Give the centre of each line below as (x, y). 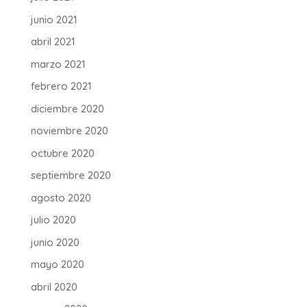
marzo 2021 (58, 64)
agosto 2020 (61, 197)
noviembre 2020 (69, 131)
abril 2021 (53, 42)
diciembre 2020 (67, 108)
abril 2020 (54, 286)
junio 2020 (55, 242)
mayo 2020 (57, 265)
